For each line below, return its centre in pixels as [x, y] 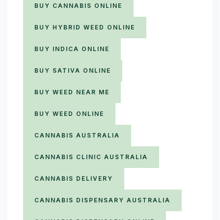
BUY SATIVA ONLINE [73, 70]
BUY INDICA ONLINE [72, 49]
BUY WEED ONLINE [69, 114]
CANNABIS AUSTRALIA [77, 135]
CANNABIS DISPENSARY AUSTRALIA [102, 200]
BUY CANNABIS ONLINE [78, 6]
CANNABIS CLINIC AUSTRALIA [91, 157]
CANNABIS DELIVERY [74, 179]
